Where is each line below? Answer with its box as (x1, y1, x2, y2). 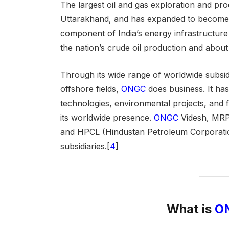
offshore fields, (60, 83, 121, 94)
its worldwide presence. (60, 112, 154, 123)
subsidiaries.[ (60, 141, 110, 151)
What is (167, 201, 215, 217)
